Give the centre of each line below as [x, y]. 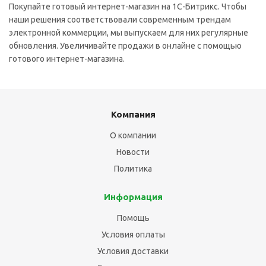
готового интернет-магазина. [67, 59]
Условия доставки [133, 251]
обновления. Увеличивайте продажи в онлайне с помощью [125, 46]
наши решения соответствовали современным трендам [120, 20]
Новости [133, 152]
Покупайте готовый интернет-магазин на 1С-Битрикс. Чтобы [128, 7]
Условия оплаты [133, 235]
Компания [133, 114]
